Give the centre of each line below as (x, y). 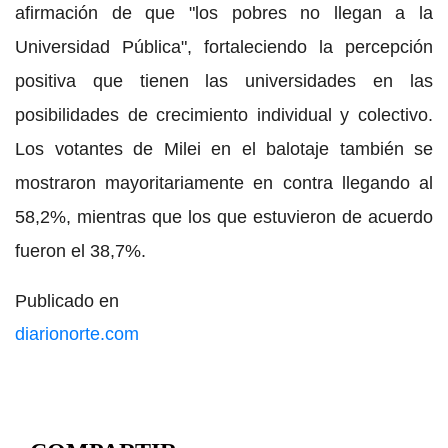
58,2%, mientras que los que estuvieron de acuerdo (224, 216)
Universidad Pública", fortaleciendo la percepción (224, 46)
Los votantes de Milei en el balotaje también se (224, 148)
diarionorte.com (77, 333)
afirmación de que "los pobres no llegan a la (224, 12)
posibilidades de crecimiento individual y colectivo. (224, 114)
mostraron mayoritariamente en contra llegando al (224, 182)
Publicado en (67, 300)
